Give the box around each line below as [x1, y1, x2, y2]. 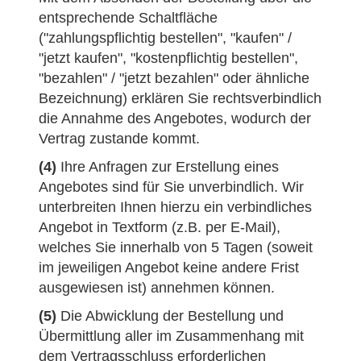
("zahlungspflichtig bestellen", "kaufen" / [39, 30, 292, 46]
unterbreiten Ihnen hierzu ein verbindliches [39, 199, 312, 215]
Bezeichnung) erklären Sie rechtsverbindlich [39, 90, 322, 106]
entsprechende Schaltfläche [39, 10, 218, 26]
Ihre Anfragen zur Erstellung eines [56, 159, 279, 175]
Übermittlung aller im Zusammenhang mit [39, 328, 304, 344]
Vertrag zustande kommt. [39, 131, 200, 147]
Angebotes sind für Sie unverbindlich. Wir [39, 179, 304, 195]
